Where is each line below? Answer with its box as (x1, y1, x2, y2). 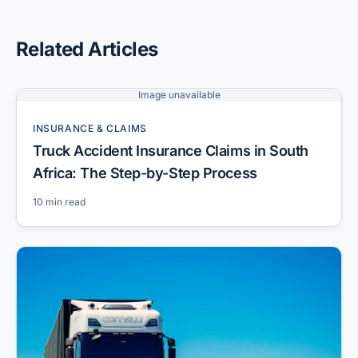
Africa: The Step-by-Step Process (33, 165, 257, 181)
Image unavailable (137, 89, 221, 101)
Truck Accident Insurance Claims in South (33, 142, 308, 159)
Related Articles (16, 38, 158, 61)
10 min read (33, 196, 86, 208)
